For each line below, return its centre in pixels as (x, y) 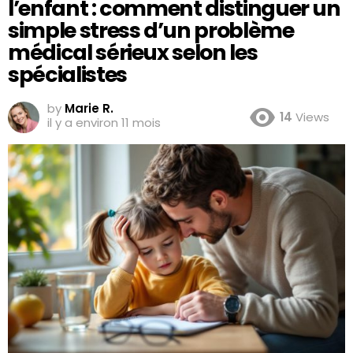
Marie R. (89, 108)
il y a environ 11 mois (104, 122)
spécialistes (67, 74)
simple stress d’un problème (151, 30)
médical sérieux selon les (133, 52)
